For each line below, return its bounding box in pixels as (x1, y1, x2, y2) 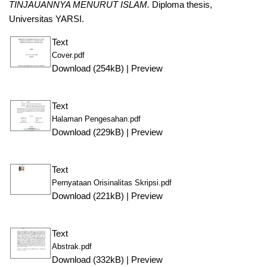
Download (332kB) (51, 254, 124, 265)
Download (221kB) (51, 191, 124, 201)
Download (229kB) (51, 127, 124, 137)
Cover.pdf (51, 50, 85, 60)
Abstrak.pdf (51, 241, 92, 251)
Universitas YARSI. (8, 14, 84, 24)
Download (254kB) (51, 63, 124, 73)
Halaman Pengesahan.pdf (51, 114, 141, 123)
